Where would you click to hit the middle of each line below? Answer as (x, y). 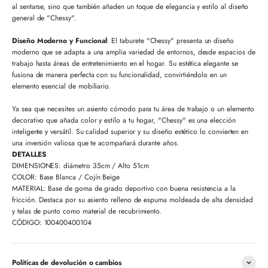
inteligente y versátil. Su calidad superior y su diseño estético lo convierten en (130, 132)
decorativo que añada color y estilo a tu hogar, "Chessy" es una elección (124, 121)
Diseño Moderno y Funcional (60, 41)
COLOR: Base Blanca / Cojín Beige (66, 177)
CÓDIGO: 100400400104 (52, 223)
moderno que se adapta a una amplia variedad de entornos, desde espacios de (134, 52)
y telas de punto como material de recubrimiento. (88, 211)
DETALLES (29, 155)
